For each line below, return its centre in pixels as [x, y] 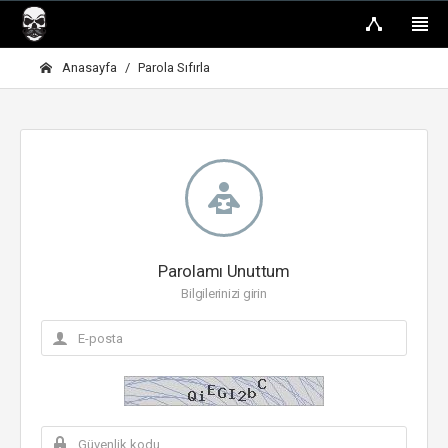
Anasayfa [88, 67]
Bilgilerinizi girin [224, 293]
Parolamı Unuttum [224, 271]
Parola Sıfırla [174, 67]
